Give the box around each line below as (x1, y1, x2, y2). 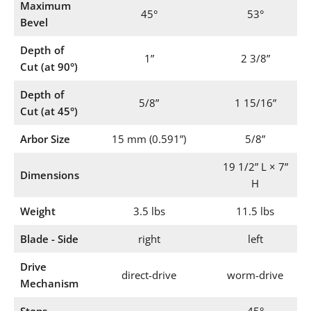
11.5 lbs (236, 204, 274, 219)
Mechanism (19, 276, 78, 291)
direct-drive (121, 268, 176, 283)
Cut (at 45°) (19, 104, 78, 119)
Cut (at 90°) (19, 60, 78, 74)
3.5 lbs (133, 204, 165, 219)
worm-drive (227, 268, 283, 283)
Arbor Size (19, 132, 70, 146)
